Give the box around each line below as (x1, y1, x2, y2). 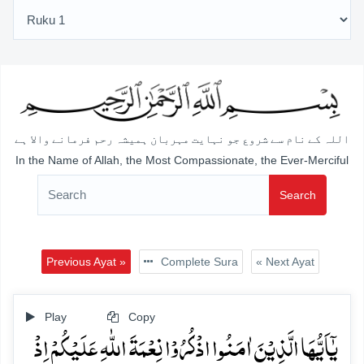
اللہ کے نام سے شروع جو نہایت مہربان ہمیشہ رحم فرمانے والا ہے (15, 133, 349, 146)
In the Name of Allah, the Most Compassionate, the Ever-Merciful (15, 153, 349, 167)
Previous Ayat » (45, 254, 126, 268)
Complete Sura (157, 254, 238, 268)
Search (279, 188, 316, 201)
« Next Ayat (255, 254, 314, 268)
